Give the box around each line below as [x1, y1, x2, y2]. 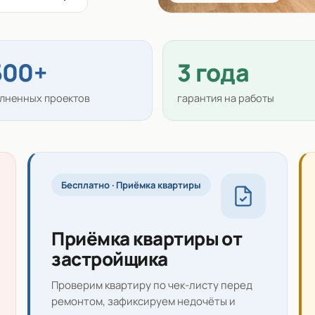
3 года [177, 56, 249, 89]
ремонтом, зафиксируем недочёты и [51, 294, 236, 309]
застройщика [51, 246, 168, 272]
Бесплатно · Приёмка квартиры [61, 179, 202, 192]
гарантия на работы [177, 91, 274, 105]
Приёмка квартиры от [51, 226, 243, 252]
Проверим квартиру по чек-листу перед [51, 278, 253, 293]
